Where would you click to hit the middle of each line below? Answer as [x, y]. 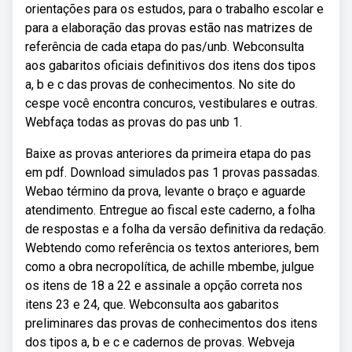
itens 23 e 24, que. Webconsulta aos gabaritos [152, 304]
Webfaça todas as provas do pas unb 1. [134, 122]
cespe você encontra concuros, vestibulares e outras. [171, 103]
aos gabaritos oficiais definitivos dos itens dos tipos [170, 66]
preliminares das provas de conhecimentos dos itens [171, 323]
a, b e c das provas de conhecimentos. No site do [160, 84]
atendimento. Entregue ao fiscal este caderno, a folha [170, 210]
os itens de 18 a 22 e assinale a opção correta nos [164, 286]
